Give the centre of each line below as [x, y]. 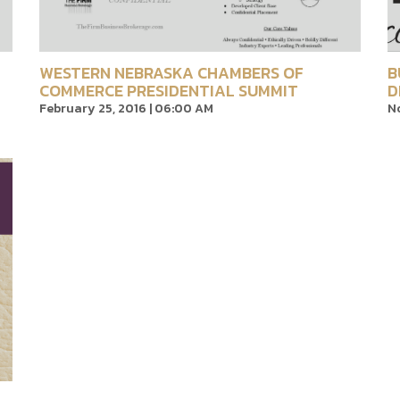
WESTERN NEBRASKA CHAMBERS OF [171, 73]
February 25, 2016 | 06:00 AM [126, 108]
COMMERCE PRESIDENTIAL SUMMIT [169, 91]
